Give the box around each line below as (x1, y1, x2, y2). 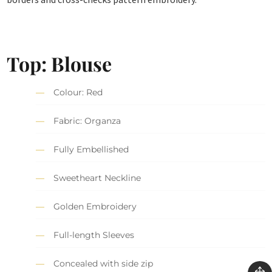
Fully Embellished (53, 144, 129, 155)
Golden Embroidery (53, 201, 137, 212)
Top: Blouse (7, 50, 112, 76)
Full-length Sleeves (53, 229, 135, 241)
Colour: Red (53, 87, 103, 98)
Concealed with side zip (53, 258, 154, 270)
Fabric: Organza (53, 115, 121, 127)
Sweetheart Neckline (53, 172, 141, 184)
